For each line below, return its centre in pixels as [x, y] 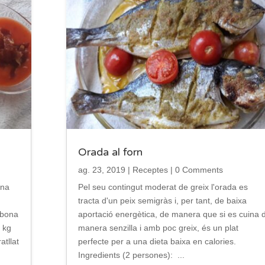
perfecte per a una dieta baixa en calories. [157, 241]
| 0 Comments [195, 169]
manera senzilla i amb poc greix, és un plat [158, 227]
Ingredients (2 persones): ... [131, 255]
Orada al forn [110, 152]
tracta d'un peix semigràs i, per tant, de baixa [162, 200]
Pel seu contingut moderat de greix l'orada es [163, 187]
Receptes [150, 169]
